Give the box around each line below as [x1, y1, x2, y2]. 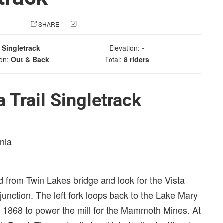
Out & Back [11, 54, 49, 64]
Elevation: [109, 43, 142, 53]
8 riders [123, 54, 149, 64]
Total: [104, 54, 124, 64]
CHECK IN [78, 20, 107, 28]
